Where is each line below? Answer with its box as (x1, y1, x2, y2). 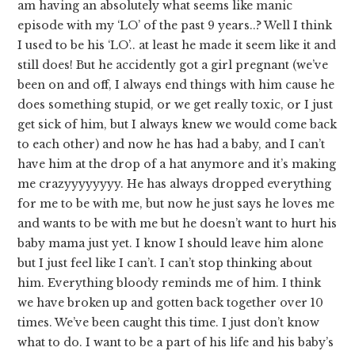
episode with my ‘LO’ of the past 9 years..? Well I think (17, 17, 333, 32)
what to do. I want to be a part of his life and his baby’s (17, 334, 334, 349)
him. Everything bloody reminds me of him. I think (17, 275, 322, 290)
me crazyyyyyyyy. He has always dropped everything (17, 176, 332, 191)
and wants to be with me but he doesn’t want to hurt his (17, 216, 338, 231)
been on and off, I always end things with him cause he (17, 77, 335, 92)
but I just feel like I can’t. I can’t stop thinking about (17, 255, 313, 270)
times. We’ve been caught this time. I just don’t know (17, 315, 320, 330)
